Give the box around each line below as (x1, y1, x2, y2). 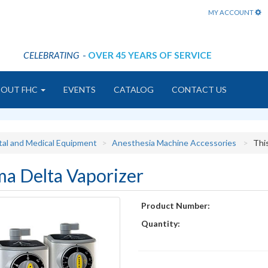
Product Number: (141, 200, 211, 211)
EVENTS (63, 84, 96, 95)
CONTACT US (172, 84, 227, 95)
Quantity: (141, 218, 181, 229)
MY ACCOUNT (208, 8, 255, 16)
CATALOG (114, 84, 154, 95)
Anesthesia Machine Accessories (111, 138, 236, 148)
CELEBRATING (23, 50, 79, 60)
